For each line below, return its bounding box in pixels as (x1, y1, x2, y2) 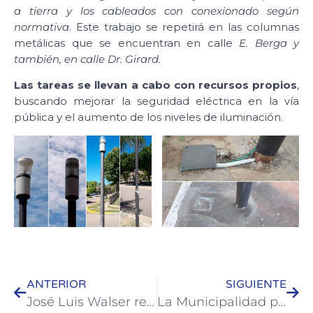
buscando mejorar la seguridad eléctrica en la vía (14, 94, 299, 108)
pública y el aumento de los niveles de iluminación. (14, 110, 283, 124)
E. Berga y (239, 36, 299, 50)
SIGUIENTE (226, 277, 286, 291)
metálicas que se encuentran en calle (14, 36, 239, 50)
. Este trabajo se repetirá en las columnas (69, 20, 299, 34)
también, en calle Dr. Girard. (14, 52, 161, 66)
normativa (14, 20, 69, 34)
